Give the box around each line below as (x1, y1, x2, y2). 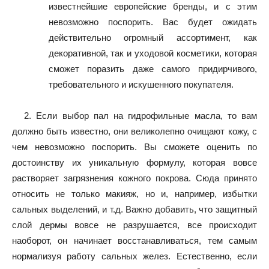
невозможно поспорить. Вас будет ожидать (48, 17, 257, 27)
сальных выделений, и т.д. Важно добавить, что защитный (12, 204, 257, 214)
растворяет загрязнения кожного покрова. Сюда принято (12, 173, 257, 183)
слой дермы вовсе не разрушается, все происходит (12, 220, 257, 230)
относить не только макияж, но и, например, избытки (12, 189, 257, 199)
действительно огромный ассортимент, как (48, 32, 257, 43)
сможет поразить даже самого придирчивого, (48, 64, 257, 74)
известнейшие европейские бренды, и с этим (48, 1, 257, 11)
